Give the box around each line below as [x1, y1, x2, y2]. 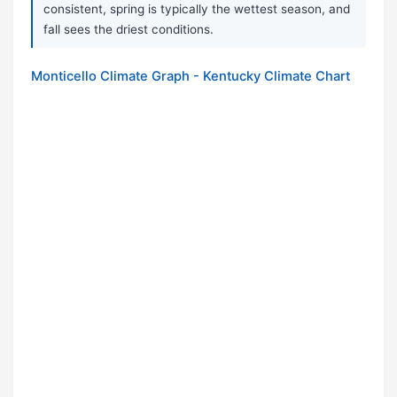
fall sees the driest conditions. [43, 22, 214, 37]
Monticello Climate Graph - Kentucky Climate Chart [31, 68, 350, 85]
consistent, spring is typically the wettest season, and [43, 2, 350, 17]
